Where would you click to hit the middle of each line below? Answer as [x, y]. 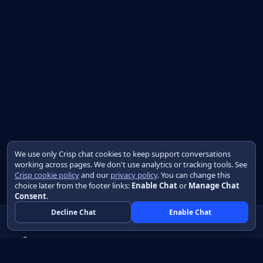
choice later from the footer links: [73, 186]
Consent [31, 196]
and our [95, 175]
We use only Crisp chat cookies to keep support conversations [123, 154]
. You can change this [194, 175]
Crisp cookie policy [47, 175]
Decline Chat [73, 212]
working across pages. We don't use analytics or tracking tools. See [131, 164]
